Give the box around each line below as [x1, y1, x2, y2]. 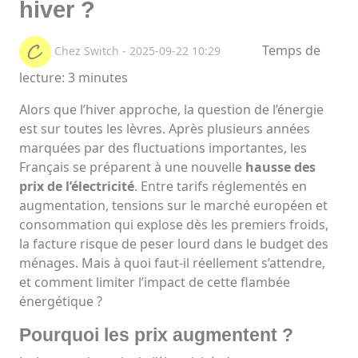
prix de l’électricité [19, 177, 134, 196]
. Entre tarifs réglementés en [134, 177, 307, 196]
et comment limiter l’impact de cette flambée [19, 273, 290, 292]
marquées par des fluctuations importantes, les [19, 139, 307, 157]
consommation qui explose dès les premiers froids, [19, 216, 328, 234]
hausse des [245, 158, 316, 177]
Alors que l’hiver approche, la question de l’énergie [19, 101, 324, 119]
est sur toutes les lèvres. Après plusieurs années [19, 120, 310, 138]
